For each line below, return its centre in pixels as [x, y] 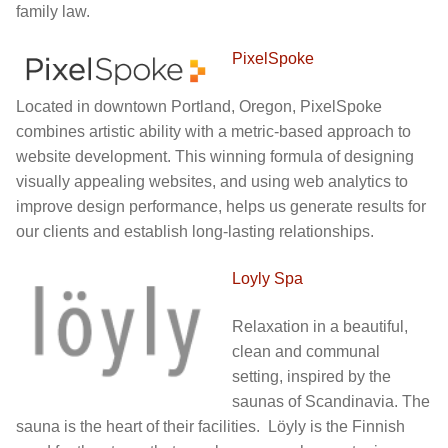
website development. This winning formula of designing [215, 156]
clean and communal [306, 352]
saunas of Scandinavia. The [331, 402]
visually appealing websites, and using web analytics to [212, 181]
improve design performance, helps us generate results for [221, 206]
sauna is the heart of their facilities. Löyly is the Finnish [210, 427]
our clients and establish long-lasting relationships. [195, 231]
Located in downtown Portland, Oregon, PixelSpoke [199, 106]
